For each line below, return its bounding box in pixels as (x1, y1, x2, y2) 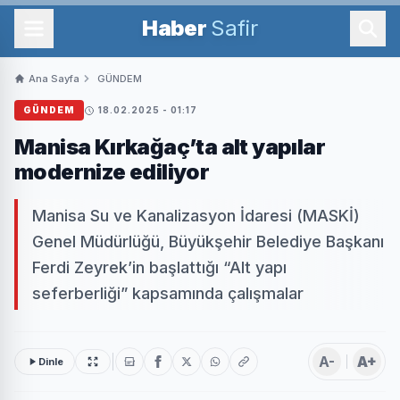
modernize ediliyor (14, 159, 210, 185)
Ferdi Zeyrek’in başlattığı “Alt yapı (32, 258, 287, 277)
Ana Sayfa (29, 72, 79, 85)
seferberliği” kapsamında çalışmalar (32, 284, 304, 303)
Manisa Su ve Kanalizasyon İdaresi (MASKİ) (32, 206, 360, 225)
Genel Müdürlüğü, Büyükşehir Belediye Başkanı (32, 232, 384, 251)
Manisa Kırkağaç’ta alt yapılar (14, 134, 325, 160)
